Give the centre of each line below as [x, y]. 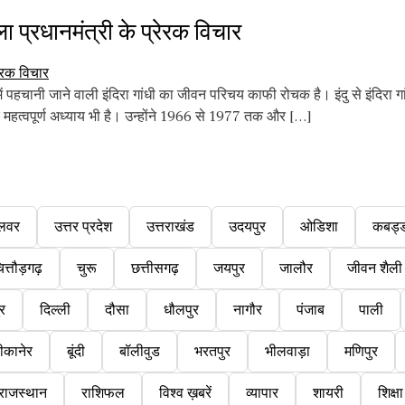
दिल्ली [55, 310]
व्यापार [262, 393]
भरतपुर [212, 352]
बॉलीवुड [140, 352]
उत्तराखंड [170, 227]
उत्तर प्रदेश [83, 227]
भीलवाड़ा [287, 352]
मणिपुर [361, 352]
